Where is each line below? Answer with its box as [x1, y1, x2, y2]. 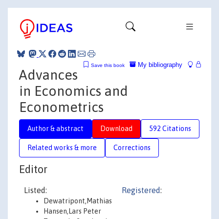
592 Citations [149, 124, 191, 132]
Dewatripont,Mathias [44, 197, 112, 205]
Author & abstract [27, 124, 84, 132]
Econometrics [19, 99, 104, 115]
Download [100, 124, 132, 132]
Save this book [91, 62, 125, 68]
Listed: [24, 186, 47, 195]
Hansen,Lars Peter [44, 207, 101, 215]
